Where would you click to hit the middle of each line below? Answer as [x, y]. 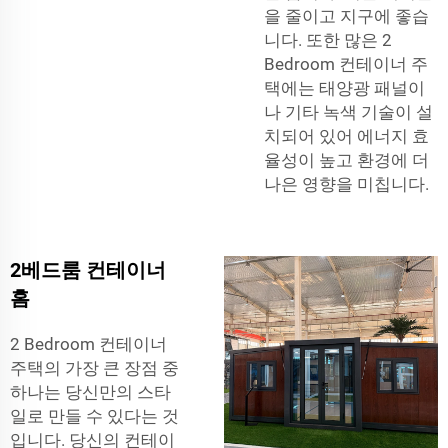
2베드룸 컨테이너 [88, 269]
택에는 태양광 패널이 [344, 87]
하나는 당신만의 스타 [90, 391]
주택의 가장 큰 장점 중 [94, 367]
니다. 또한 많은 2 [328, 39]
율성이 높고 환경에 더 [346, 159]
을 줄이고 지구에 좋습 [346, 15]
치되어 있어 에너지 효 [346, 135]
